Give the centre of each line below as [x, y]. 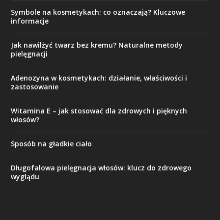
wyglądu [25, 177]
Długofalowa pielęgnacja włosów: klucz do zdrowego [101, 168]
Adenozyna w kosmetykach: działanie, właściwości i [99, 78]
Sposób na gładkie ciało [52, 144]
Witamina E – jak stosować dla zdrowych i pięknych [99, 111]
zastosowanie [35, 87]
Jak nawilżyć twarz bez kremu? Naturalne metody [97, 45]
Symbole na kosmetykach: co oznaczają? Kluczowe [98, 12]
